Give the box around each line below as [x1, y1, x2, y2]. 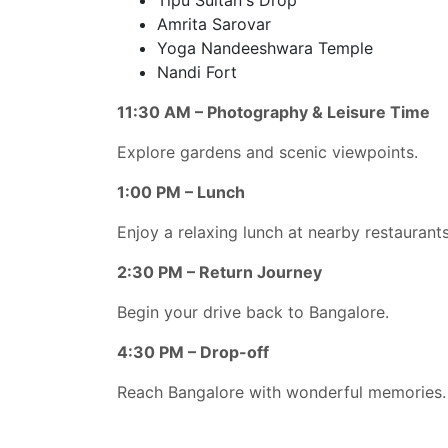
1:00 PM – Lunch [117, 181, 245, 202]
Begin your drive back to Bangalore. [117, 301, 389, 322]
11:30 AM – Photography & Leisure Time [117, 101, 430, 122]
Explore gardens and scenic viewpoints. [117, 141, 418, 162]
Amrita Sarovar [157, 13, 271, 34]
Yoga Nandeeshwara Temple [157, 37, 373, 58]
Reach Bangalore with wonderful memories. [117, 381, 446, 402]
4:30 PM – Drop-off [117, 341, 269, 362]
